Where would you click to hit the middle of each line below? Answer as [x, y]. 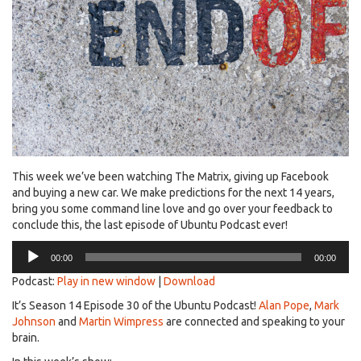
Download [189, 281]
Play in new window [106, 281]
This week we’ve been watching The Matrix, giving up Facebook [170, 176]
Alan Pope [284, 305]
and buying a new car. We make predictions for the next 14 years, [173, 192]
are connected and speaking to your [254, 321]
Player [27, 264]
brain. [26, 337]
